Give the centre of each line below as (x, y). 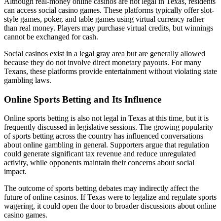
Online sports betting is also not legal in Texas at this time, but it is (106, 118)
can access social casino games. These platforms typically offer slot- (109, 10)
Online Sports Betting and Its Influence (83, 99)
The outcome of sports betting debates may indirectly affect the (101, 188)
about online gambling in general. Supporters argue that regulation (107, 145)
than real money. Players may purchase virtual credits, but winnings (109, 28)
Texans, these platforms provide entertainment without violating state (110, 71)
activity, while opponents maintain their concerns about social (99, 163)
